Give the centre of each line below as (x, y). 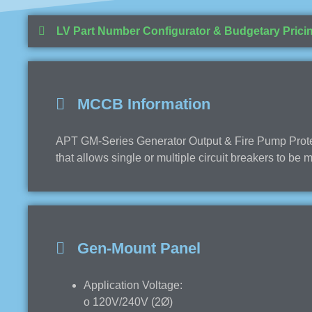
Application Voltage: (133, 285)
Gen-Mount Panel (133, 248)
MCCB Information (138, 104)
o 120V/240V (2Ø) (128, 302)
